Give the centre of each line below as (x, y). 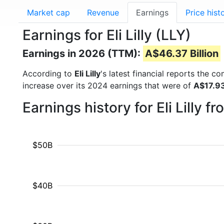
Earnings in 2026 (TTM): (83, 53)
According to (48, 73)
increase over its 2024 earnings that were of (108, 85)
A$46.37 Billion (182, 53)
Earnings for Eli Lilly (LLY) (107, 35)
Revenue (103, 12)
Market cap (48, 12)
